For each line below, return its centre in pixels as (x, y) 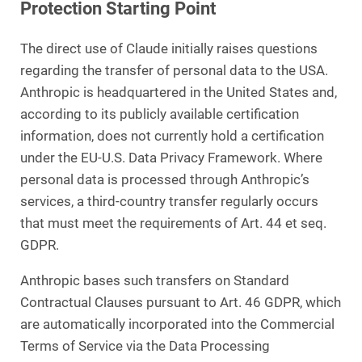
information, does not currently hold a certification (172, 136)
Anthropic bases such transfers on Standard (155, 280)
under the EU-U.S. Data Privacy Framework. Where (171, 158)
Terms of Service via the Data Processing (145, 346)
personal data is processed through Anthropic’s (165, 179)
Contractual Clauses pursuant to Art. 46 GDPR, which (181, 302)
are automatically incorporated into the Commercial (177, 324)
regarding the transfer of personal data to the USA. (174, 70)
